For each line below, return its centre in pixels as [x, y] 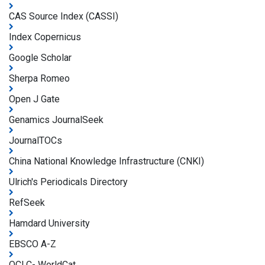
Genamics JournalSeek [56, 120]
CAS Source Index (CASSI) [64, 16]
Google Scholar [40, 58]
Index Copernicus [45, 37]
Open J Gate [34, 99]
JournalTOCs [35, 140]
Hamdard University [49, 223]
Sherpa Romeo [39, 78]
